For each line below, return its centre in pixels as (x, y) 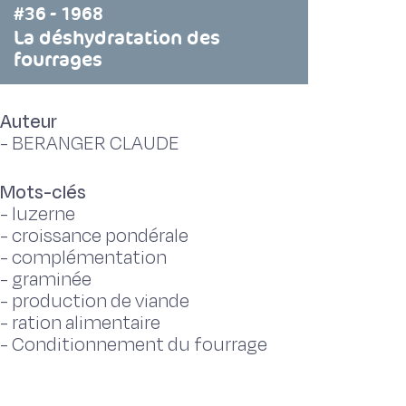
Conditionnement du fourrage (140, 345)
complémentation (89, 258)
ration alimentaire (86, 323)
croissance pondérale (100, 236)
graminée (52, 280)
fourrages (58, 59)
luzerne (43, 214)
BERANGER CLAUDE (96, 144)
